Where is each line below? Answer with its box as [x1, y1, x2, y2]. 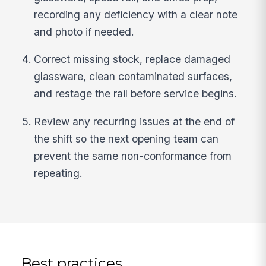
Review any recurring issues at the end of [34, 115, 235, 128]
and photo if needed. [34, 25, 135, 38]
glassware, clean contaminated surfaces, [34, 70, 233, 83]
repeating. [34, 166, 83, 179]
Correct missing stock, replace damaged [34, 53, 231, 66]
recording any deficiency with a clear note [34, 8, 238, 21]
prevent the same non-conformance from [34, 149, 232, 162]
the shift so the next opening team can [34, 132, 219, 145]
